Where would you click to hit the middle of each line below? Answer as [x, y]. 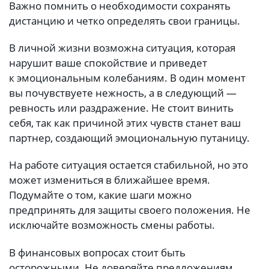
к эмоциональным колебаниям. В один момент [127, 78]
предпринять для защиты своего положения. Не [130, 210]
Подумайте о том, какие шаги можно [100, 195]
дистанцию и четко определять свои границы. [125, 20]
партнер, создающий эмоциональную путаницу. [129, 138]
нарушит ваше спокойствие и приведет [108, 63]
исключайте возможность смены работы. [112, 225]
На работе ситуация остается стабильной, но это [128, 165]
